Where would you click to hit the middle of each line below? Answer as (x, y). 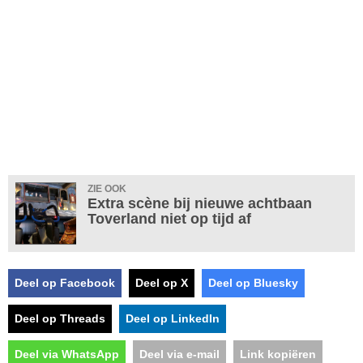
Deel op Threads (60, 318)
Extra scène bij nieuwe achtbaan (200, 203)
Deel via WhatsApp (67, 354)
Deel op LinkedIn (173, 318)
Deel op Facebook (65, 282)
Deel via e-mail (179, 354)
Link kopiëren (278, 354)
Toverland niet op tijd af (169, 218)
